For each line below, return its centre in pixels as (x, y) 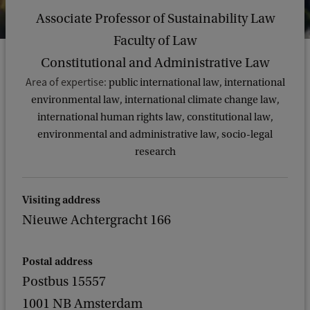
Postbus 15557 (64, 282)
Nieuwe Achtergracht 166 (97, 220)
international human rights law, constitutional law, (155, 117)
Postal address (57, 262)
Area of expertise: (67, 82)
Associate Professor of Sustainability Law (155, 19)
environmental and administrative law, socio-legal (155, 134)
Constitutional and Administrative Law (155, 63)
